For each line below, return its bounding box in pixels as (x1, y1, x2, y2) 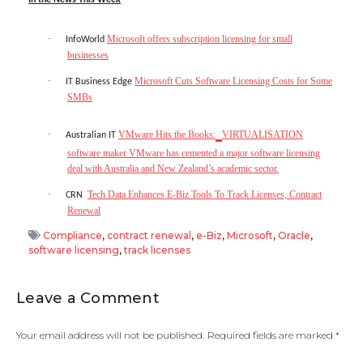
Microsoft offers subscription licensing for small (107, 32, 293, 45)
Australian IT (66, 130, 118, 141)
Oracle (278, 228, 310, 241)
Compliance (43, 228, 102, 241)
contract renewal (107, 228, 191, 241)
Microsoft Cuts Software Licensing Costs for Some (135, 75, 332, 87)
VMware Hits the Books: (118, 129, 216, 141)
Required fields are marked (207, 328, 335, 341)
